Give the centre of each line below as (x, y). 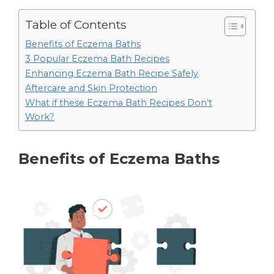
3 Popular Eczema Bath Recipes (97, 59)
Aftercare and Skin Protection (91, 88)
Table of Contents (76, 25)
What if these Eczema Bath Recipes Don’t (119, 103)
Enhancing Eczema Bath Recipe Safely (112, 73)
